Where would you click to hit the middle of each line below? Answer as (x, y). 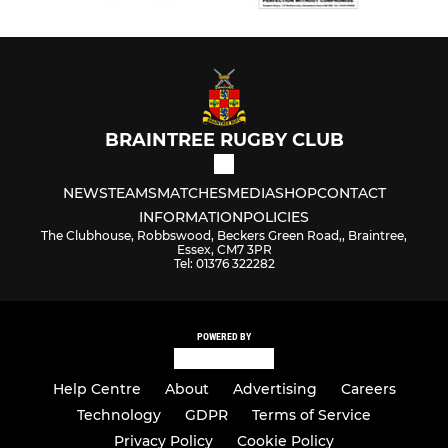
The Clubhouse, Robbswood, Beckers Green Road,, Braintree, (224, 236)
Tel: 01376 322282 (224, 264)
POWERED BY (224, 337)
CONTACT (351, 193)
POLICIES (276, 217)
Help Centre (96, 389)
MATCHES (191, 193)
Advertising (274, 389)
